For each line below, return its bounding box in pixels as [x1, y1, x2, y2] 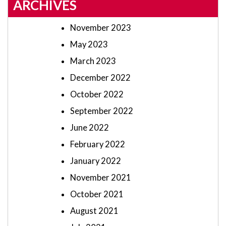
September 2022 [70, 106, 133, 117]
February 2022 [70, 139, 125, 150]
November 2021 [70, 173, 131, 183]
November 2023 [70, 23, 131, 33]
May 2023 [70, 39, 108, 50]
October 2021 [70, 189, 124, 200]
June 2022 [70, 123, 109, 133]
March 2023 [70, 56, 116, 67]
